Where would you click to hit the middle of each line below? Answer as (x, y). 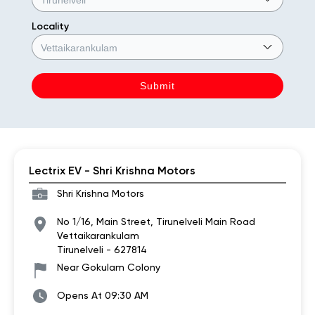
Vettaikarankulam (98, 235)
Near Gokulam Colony (109, 267)
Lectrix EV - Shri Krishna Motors (112, 170)
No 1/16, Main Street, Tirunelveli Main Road (156, 221)
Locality (50, 26)
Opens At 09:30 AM (103, 295)
